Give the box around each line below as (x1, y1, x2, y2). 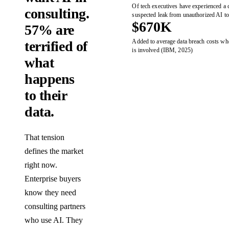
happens (25, 71, 75, 87)
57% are (25, 22, 75, 38)
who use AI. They (25, 216, 83, 225)
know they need (25, 188, 76, 197)
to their (25, 87, 67, 104)
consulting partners (25, 202, 85, 211)
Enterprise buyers (25, 174, 81, 184)
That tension (25, 133, 64, 142)
